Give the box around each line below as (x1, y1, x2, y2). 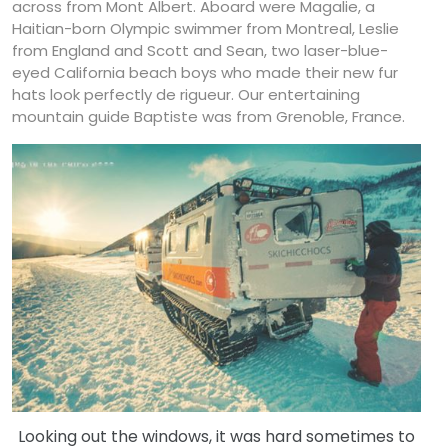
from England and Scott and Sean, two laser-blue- (12, 39, 388, 61)
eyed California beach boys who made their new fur (12, 61, 398, 83)
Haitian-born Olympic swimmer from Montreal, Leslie (12, 17, 399, 39)
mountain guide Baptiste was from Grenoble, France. (12, 105, 405, 127)
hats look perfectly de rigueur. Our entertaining (12, 83, 360, 105)
